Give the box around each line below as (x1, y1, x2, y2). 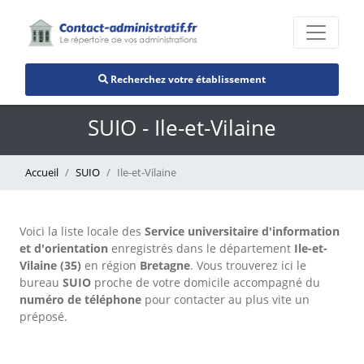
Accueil (25, 165, 58, 180)
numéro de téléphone (19, 292, 141, 307)
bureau (19, 275, 63, 290)
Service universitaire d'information (145, 223, 340, 239)
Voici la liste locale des (19, 223, 145, 239)
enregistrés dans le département (108, 240, 294, 256)
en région (81, 258, 140, 273)
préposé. (19, 309, 67, 324)
